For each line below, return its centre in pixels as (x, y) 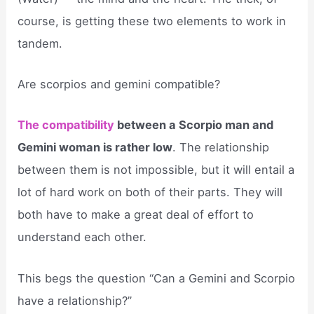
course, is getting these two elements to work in (152, 21)
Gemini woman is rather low (95, 148)
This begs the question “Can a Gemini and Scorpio (157, 278)
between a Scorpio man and (194, 125)
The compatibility (66, 125)
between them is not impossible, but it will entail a (156, 170)
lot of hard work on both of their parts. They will (150, 192)
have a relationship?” (75, 300)
